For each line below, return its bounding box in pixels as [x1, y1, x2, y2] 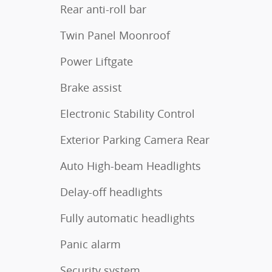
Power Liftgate [60, 54, 133, 69]
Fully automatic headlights [60, 211, 195, 226]
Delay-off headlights [60, 185, 163, 200]
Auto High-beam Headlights [60, 158, 201, 174]
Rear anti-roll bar [60, 2, 146, 17]
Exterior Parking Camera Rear [60, 132, 209, 148]
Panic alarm [60, 237, 121, 252]
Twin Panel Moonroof [60, 28, 170, 43]
